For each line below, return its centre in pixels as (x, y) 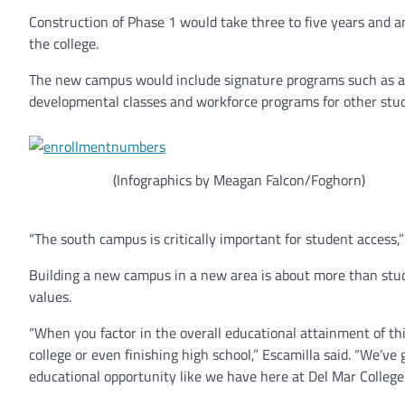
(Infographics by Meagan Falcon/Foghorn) (239, 179)
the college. (64, 43)
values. (50, 296)
